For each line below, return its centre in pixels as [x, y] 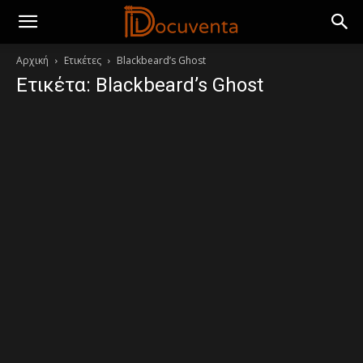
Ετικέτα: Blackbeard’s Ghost [140, 85]
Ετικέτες [83, 60]
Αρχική [32, 60]
